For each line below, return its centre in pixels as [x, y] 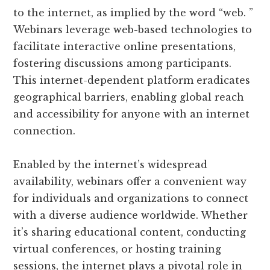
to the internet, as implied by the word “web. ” [133, 12]
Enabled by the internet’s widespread [111, 164]
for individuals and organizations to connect [131, 198]
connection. [45, 130]
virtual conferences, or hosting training [118, 249]
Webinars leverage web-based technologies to [133, 29]
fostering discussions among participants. [123, 63]
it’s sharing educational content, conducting [130, 232]
